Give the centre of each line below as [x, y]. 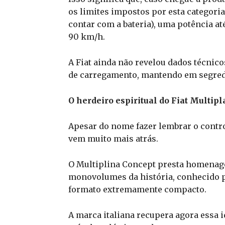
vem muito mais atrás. [113, 138]
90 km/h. [87, 36]
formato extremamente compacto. [137, 189]
